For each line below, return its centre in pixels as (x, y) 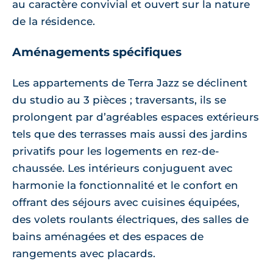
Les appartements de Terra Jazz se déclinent (130, 83)
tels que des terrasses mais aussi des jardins (130, 134)
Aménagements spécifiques (97, 52)
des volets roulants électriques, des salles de (130, 219)
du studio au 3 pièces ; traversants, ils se (119, 100)
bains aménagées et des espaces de (108, 236)
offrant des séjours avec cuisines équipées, (126, 202)
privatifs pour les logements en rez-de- (116, 151)
